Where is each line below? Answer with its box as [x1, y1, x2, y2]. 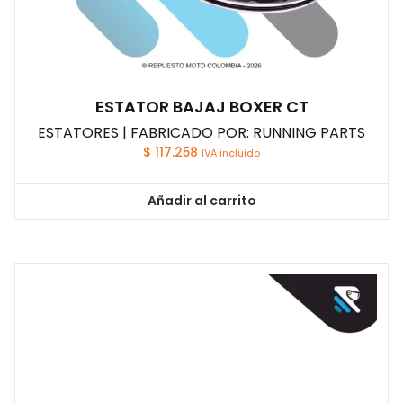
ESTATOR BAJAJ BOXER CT [94, 94, 309, 118]
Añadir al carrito [147, 192, 256, 210]
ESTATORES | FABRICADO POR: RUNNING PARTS [38, 121, 365, 143]
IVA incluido [201, 145, 260, 160]
